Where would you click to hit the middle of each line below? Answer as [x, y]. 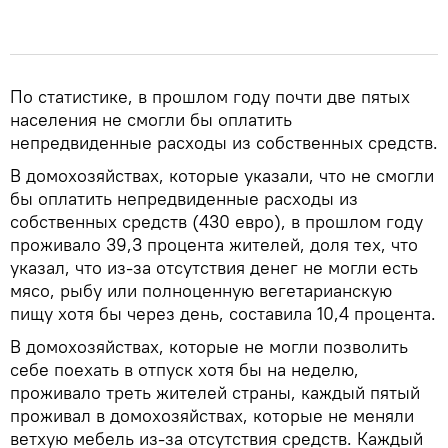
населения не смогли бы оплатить [151, 120]
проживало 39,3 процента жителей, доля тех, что [214, 245]
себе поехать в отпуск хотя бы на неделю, [184, 370]
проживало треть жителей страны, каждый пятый [215, 393]
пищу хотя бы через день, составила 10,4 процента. [223, 314]
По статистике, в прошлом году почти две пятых [210, 97]
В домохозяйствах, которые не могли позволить [209, 347]
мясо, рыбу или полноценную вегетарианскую [201, 291]
